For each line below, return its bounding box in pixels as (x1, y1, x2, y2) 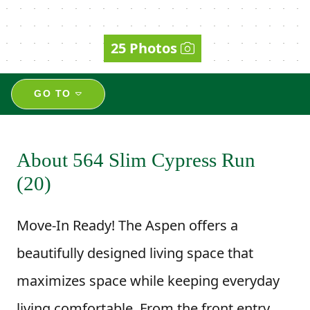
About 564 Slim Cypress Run (17, 148, 255, 171)
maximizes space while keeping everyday (17, 271, 280, 290)
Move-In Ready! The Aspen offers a (17, 215, 238, 235)
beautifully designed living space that (17, 243, 253, 262)
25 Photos (111, 38, 177, 57)
